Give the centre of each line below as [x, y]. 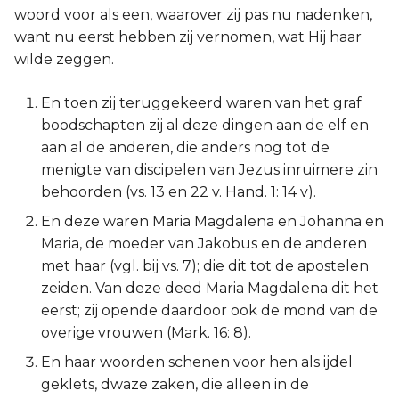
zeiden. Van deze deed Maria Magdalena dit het [210, 288]
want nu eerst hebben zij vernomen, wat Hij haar [188, 37]
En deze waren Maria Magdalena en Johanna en [212, 221]
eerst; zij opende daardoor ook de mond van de [209, 310]
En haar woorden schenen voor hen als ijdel [197, 362]
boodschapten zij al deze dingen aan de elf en [205, 125]
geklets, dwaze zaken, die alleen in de [175, 384]
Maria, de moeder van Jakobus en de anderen [204, 244]
